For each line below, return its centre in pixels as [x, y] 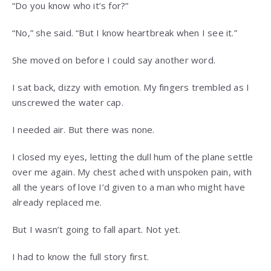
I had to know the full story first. [80, 257]
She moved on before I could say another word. [114, 60]
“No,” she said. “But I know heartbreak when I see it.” [125, 33]
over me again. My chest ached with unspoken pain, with [132, 172]
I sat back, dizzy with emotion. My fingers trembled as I [131, 87]
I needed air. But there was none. [83, 130]
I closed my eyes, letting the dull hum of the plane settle [133, 157]
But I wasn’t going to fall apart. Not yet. [96, 230]
